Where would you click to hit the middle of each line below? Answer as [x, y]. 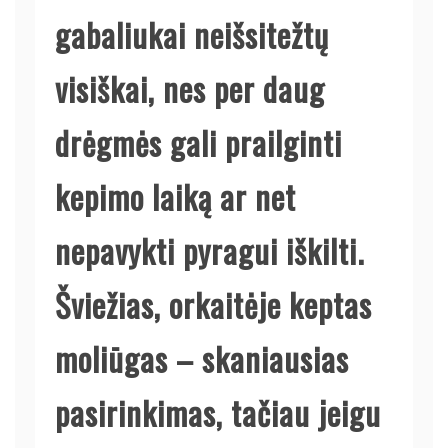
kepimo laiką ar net [175, 196]
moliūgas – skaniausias [202, 358]
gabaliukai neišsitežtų [192, 34]
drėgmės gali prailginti [198, 142]
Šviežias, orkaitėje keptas [213, 304]
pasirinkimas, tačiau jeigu [218, 412]
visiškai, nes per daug [190, 88]
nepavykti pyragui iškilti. [209, 250]
